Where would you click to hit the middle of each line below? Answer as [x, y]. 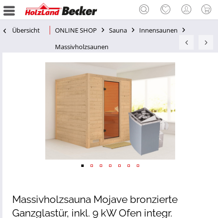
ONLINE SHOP [76, 30]
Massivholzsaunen [82, 47]
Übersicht [26, 30]
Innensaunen [158, 30]
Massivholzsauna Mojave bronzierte [95, 199]
